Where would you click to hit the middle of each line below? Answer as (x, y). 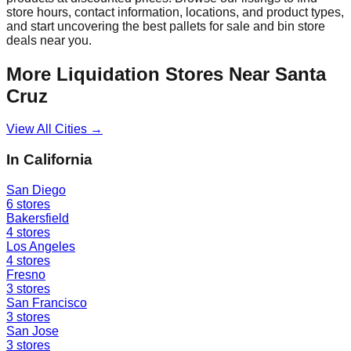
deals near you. (49, 40)
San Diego (36, 190)
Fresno (26, 274)
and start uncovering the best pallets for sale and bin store (166, 26)
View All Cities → (54, 129)
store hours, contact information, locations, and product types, (175, 12)
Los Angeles (41, 246)
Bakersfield (38, 218)
